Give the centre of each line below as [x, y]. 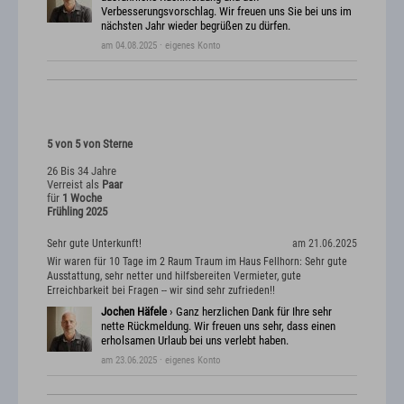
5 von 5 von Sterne [90, 144]
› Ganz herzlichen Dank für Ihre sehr [249, 311]
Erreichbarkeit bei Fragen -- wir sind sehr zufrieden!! [161, 290]
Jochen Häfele [134, 311]
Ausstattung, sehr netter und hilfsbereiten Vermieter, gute [174, 275]
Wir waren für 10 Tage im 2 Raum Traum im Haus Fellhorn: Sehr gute [197, 261]
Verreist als [74, 185]
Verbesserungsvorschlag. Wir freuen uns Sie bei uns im [226, 12]
